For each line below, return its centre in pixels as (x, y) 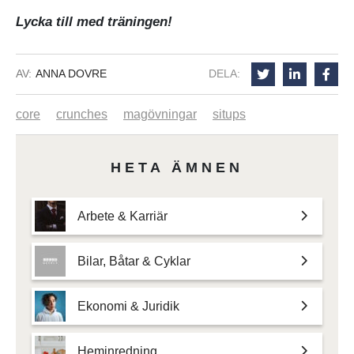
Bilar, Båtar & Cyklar (134, 261)
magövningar (160, 114)
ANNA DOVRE (71, 74)
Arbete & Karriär (122, 216)
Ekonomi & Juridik (128, 306)
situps (229, 114)
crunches (82, 114)
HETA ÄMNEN (177, 167)
